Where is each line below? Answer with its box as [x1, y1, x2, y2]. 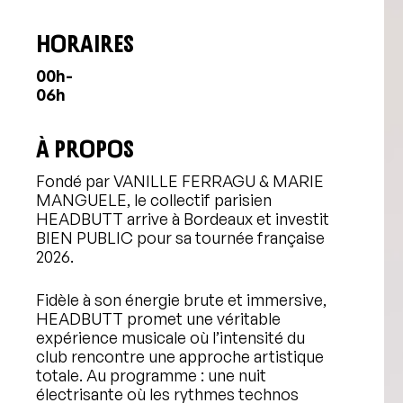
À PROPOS [36, 129, 134, 163]
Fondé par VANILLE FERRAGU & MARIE [36, 171, 324, 191]
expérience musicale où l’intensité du [36, 327, 305, 347]
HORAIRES [36, 23, 134, 58]
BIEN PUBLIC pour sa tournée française [36, 228, 325, 247]
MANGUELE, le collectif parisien [36, 190, 272, 210]
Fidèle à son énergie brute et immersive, [36, 290, 327, 309]
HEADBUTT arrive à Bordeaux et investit [36, 209, 329, 228]
